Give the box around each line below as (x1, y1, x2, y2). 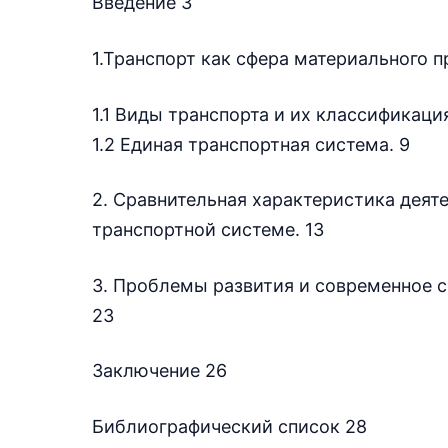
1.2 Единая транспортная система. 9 (92, 133, 410, 155)
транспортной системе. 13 (92, 219, 324, 241)
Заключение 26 (92, 360, 227, 382)
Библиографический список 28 (92, 415, 367, 437)
